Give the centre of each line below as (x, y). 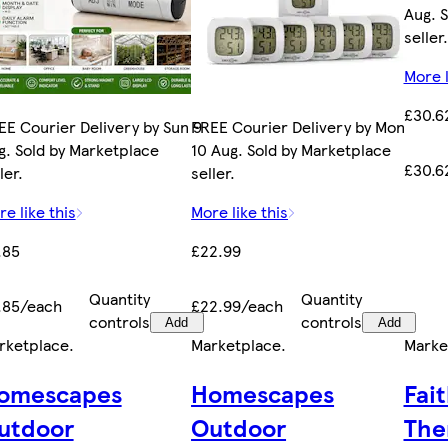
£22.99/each (237, 306)
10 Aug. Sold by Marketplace (291, 150)
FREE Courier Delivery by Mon (298, 127)
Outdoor (239, 426)
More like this (240, 212)
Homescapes (263, 392)
